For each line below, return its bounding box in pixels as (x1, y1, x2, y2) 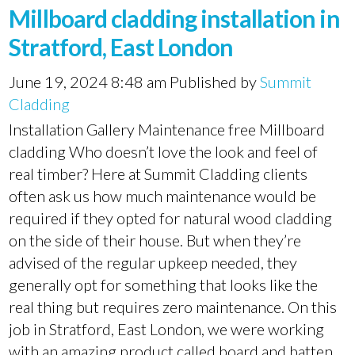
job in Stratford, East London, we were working (9, 319, 325, 338)
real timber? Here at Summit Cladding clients (9, 164, 308, 183)
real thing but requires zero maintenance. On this (9, 297, 338, 316)
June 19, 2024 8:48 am (9, 72, 167, 91)
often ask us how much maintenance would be (9, 186, 317, 205)
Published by (170, 72, 261, 91)
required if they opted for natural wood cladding (9, 208, 333, 227)
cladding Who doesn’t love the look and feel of (9, 142, 319, 161)
